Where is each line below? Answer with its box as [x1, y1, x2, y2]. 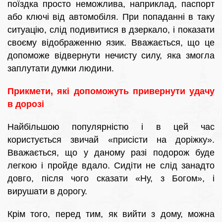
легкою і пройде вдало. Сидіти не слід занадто [7, 161, 215, 171]
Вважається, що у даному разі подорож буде [7, 148, 215, 158]
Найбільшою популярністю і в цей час [7, 122, 215, 132]
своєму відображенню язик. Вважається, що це [7, 38, 215, 48]
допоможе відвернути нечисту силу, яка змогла [7, 51, 215, 61]
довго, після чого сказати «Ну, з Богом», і [7, 173, 215, 184]
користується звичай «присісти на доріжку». [7, 135, 215, 145]
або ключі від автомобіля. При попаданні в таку [7, 12, 215, 22]
